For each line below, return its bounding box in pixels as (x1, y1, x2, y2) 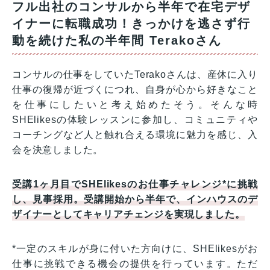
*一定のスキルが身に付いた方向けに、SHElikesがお (12, 243, 258, 254)
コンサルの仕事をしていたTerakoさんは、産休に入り (12, 69, 258, 80)
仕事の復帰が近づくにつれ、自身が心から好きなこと (12, 84, 258, 95)
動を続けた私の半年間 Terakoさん (12, 34, 222, 48)
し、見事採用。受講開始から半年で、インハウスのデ (12, 194, 258, 205)
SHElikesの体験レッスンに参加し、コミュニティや (12, 115, 258, 125)
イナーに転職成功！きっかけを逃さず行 (12, 17, 251, 31)
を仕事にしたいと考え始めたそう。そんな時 (12, 99, 258, 110)
